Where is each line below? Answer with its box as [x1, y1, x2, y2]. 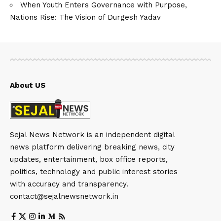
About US [10, 80, 45, 90]
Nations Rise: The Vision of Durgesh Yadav [10, 12, 161, 22]
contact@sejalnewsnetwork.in [10, 192, 118, 201]
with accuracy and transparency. [10, 180, 128, 189]
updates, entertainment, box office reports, [10, 155, 168, 164]
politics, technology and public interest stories [10, 167, 178, 177]
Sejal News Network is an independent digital [10, 130, 175, 140]
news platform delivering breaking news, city [10, 143, 175, 152]
